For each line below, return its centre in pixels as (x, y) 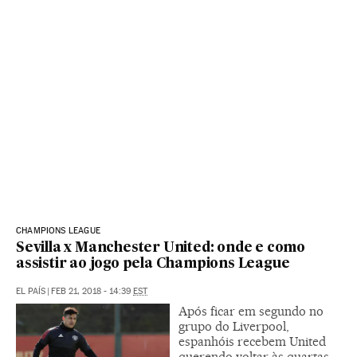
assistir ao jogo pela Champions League (153, 264)
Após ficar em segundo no (251, 311)
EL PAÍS (31, 291)
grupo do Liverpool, (234, 326)
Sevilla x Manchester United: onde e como (161, 248)
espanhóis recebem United (252, 341)
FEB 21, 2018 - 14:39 (92, 291)
